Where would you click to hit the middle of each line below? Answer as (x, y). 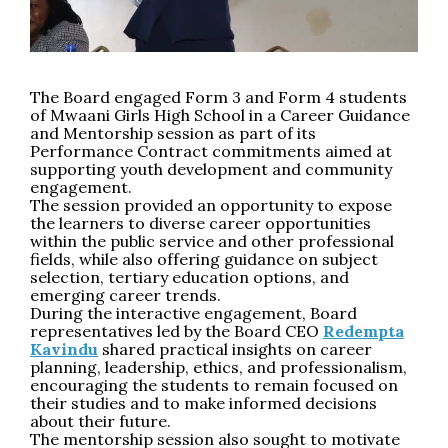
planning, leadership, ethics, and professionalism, (218, 366)
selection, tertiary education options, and (189, 276)
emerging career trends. (125, 294)
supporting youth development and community (211, 168)
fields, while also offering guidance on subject (204, 258)
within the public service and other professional (212, 240)
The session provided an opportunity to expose (211, 204)
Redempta (363, 330)
